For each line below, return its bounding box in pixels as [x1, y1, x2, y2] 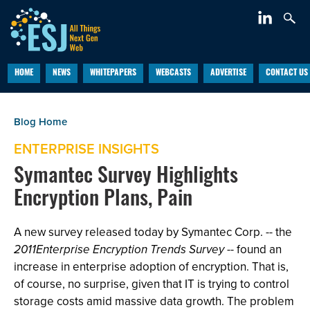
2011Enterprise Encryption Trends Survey [14, 241, 224, 258]
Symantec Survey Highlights [14, 167, 238, 188]
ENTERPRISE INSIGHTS [14, 138, 159, 158]
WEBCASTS [155, 69, 191, 77]
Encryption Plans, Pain [14, 190, 192, 211]
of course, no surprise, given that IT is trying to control [14, 275, 289, 292]
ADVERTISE [210, 69, 246, 77]
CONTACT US [265, 69, 308, 77]
